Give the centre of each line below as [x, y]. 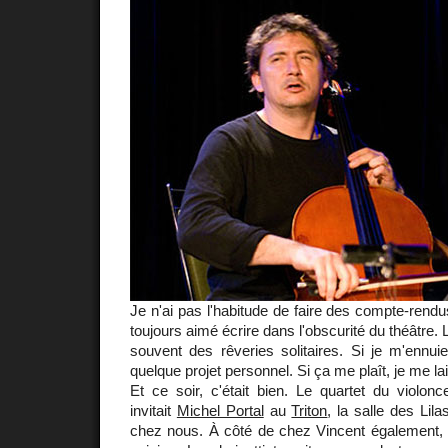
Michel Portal [220, 410]
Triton [309, 410]
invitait [153, 410]
